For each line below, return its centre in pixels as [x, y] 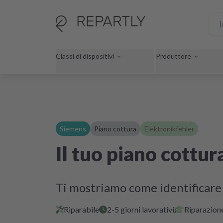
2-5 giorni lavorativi [141, 209]
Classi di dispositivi [85, 56]
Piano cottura [115, 129]
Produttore [173, 56]
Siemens [73, 129]
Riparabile [81, 209]
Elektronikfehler [169, 129]
